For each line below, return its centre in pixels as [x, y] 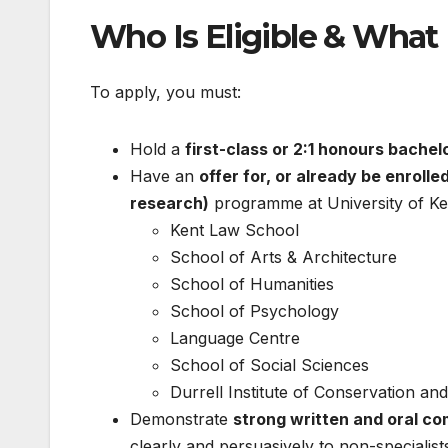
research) [169, 202]
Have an [164, 175]
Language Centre [235, 337]
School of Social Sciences [269, 364]
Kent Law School [234, 229]
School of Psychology [254, 310]
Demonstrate [181, 418]
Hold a [157, 148]
